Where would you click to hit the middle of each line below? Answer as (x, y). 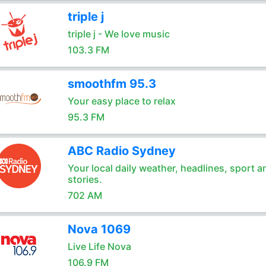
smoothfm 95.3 (112, 84)
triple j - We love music (118, 34)
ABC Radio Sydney (121, 151)
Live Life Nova (99, 246)
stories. (85, 179)
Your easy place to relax (121, 101)
